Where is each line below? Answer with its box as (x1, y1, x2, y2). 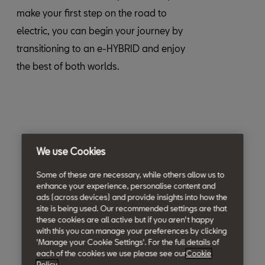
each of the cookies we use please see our (36, 248, 186, 258)
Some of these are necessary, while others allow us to (36, 170, 225, 180)
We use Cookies (36, 146, 106, 157)
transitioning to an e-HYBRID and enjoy (17, 43, 185, 54)
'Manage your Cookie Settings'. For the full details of (36, 237, 219, 247)
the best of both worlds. (17, 60, 119, 72)
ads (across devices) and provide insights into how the (36, 192, 228, 202)
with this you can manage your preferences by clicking (36, 226, 227, 236)
